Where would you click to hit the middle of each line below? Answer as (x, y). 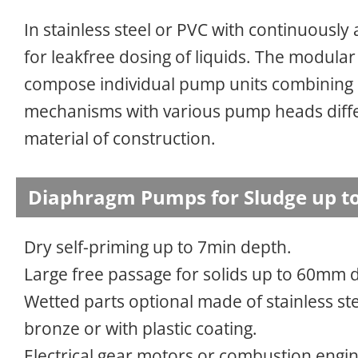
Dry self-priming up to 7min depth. (158, 247)
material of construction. (120, 138)
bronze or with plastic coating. (141, 328)
